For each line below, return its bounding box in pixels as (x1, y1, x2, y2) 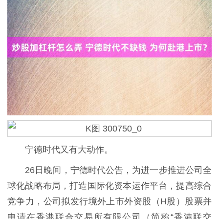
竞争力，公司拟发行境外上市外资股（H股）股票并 (7, 196, 212, 206)
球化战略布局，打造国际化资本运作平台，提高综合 (7, 180, 212, 191)
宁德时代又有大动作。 (7, 144, 113, 154)
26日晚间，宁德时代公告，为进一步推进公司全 (7, 165, 212, 175)
